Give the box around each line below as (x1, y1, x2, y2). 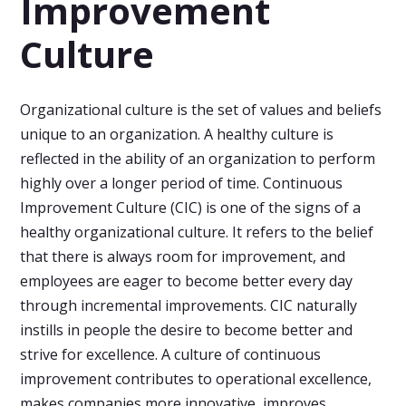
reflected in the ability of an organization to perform (20, 149, 376, 169)
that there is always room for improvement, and (20, 246, 346, 266)
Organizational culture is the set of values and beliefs (20, 100, 382, 120)
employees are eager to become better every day (20, 271, 353, 291)
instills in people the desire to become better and (20, 320, 353, 340)
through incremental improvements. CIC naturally (20, 295, 358, 315)
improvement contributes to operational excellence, (20, 369, 372, 389)
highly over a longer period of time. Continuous (20, 173, 343, 193)
